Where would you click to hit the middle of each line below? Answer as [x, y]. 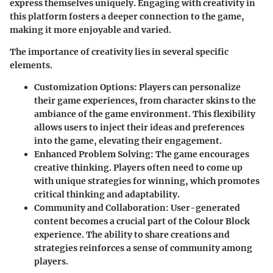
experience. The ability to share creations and [132, 234]
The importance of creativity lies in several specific [119, 51]
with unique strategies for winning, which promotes [147, 181]
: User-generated [203, 207]
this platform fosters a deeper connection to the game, [127, 16]
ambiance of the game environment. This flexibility [145, 114]
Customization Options [84, 87]
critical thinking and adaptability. [107, 194]
